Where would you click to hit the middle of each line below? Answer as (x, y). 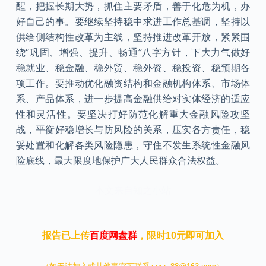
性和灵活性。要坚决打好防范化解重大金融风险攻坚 (133, 114)
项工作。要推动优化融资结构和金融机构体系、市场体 (133, 83)
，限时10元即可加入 (180, 235)
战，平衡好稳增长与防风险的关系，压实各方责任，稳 (133, 129)
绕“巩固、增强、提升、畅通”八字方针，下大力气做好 (133, 52)
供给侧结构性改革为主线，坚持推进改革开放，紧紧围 (133, 37)
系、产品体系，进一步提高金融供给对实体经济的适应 (133, 99)
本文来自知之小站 (133, 190)
